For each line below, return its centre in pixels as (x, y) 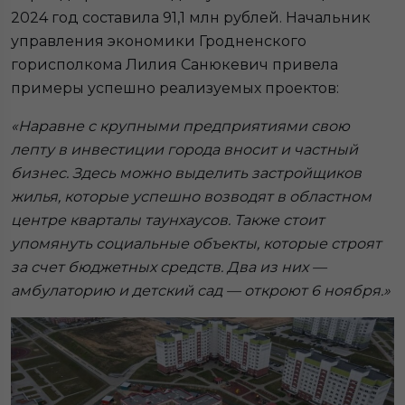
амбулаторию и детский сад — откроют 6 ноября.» (201, 291)
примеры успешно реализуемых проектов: (175, 89)
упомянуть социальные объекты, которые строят (196, 244)
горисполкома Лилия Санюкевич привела (174, 65)
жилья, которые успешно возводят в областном (191, 197)
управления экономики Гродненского (159, 42)
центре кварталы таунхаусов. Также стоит (168, 221)
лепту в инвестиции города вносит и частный (184, 150)
